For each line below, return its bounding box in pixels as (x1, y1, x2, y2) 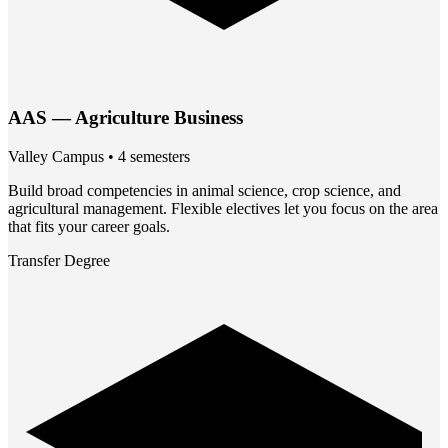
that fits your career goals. (8, 217, 170, 235)
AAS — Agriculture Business (8, 106, 243, 128)
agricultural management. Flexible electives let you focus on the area (8, 199, 438, 217)
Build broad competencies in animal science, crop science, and (8, 181, 401, 199)
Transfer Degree (8, 251, 110, 269)
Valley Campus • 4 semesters (8, 147, 190, 165)
